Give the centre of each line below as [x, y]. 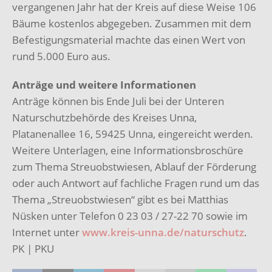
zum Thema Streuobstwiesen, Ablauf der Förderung [134, 166]
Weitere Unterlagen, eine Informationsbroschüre [128, 150]
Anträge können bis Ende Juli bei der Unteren [118, 101]
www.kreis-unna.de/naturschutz [163, 232]
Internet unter [47, 232]
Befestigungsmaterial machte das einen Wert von [129, 39]
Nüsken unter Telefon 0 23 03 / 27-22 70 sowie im [130, 216]
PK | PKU [33, 248]
